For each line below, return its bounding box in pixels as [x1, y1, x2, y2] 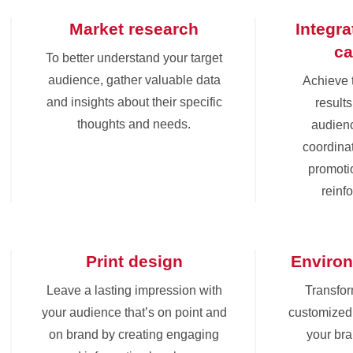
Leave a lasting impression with [46, 283, 222, 297]
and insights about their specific [46, 95, 222, 109]
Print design [85, 251, 183, 270]
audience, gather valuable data [47, 72, 221, 87]
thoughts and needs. [77, 117, 191, 131]
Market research [69, 19, 199, 38]
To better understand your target [46, 50, 222, 65]
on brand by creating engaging [49, 327, 219, 341]
